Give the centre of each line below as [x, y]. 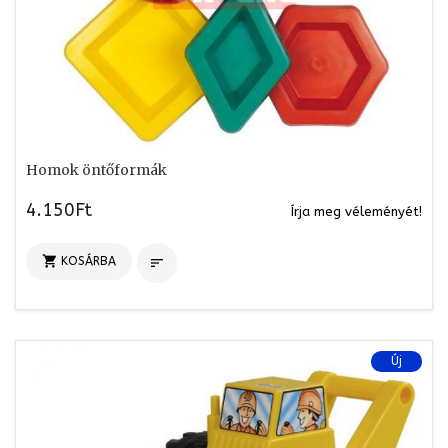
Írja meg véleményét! [356, 211]
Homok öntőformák [96, 169]
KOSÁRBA [88, 260]
